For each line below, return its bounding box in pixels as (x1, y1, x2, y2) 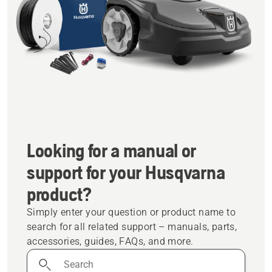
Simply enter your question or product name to (27, 206, 236, 218)
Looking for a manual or (27, 138, 197, 161)
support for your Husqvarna (27, 160, 225, 183)
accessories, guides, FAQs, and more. (27, 235, 194, 247)
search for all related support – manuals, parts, (27, 220, 237, 233)
